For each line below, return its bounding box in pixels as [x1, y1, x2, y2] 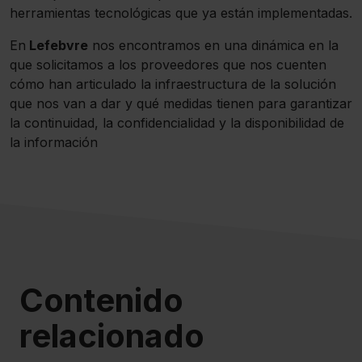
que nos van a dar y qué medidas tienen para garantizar [10, 95, 352, 112]
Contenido [19, 280, 183, 320]
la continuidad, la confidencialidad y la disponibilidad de [10, 115, 344, 131]
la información [10, 134, 98, 150]
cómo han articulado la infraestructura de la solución [10, 76, 336, 92]
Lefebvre [26, 37, 88, 53]
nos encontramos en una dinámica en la [88, 37, 339, 53]
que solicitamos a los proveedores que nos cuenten [10, 57, 326, 73]
